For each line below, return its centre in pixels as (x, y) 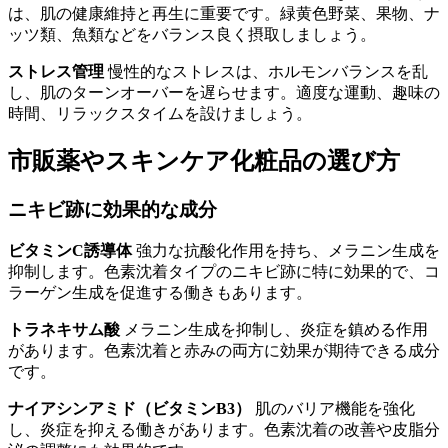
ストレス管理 (56, 71)
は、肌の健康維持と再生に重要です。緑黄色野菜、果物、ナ (224, 13)
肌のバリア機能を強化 (333, 409)
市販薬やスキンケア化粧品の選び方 (204, 160)
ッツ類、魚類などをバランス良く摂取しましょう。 (192, 34)
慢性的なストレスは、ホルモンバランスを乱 (266, 71)
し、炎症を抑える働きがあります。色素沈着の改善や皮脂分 (224, 430)
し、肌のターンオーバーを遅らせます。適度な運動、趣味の (224, 92)
